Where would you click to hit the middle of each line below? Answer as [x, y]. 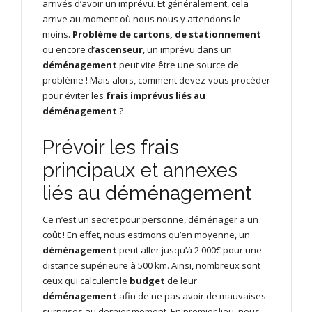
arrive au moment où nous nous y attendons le [142, 19]
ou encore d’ [69, 50]
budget [147, 281]
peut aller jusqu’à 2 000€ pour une [190, 250]
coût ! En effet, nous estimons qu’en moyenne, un [146, 235]
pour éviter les [74, 96]
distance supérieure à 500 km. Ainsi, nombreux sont [151, 266]
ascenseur [119, 50]
